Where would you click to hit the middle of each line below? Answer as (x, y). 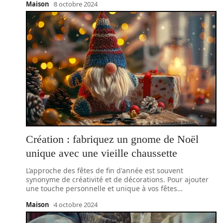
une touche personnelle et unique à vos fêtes (102, 188)
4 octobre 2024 (75, 205)
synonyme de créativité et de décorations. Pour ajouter (117, 179)
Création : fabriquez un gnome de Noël (112, 139)
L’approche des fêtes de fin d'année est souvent (105, 170)
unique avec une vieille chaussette (102, 153)
